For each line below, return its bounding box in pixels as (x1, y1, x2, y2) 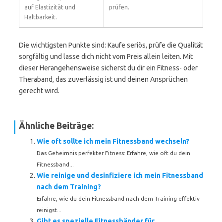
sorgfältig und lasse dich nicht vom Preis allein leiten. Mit (19, 53, 193, 60)
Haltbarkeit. (24, 14, 57, 20)
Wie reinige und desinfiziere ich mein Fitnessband (37, 171, 203, 179)
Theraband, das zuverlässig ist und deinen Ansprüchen (19, 75, 188, 83)
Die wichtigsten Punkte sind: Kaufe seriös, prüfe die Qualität (19, 41, 203, 49)
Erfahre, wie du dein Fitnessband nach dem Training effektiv (37, 195, 200, 202)
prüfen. (109, 4, 129, 10)
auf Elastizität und (24, 4, 75, 10)
